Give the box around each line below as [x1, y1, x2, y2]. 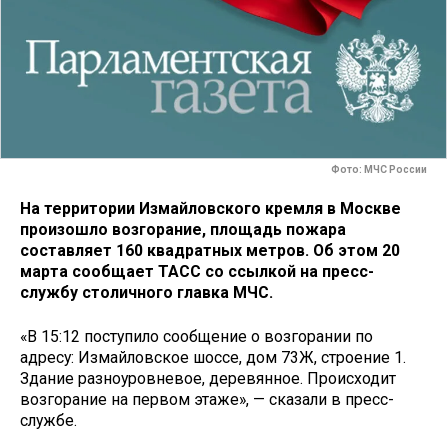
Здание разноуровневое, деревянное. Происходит [20, 369, 396, 389]
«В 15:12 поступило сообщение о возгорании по [20, 327, 373, 347]
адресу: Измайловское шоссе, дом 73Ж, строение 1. [20, 348, 406, 368]
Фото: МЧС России [331, 164, 427, 176]
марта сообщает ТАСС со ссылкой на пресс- [20, 261, 374, 281]
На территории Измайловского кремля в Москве [20, 198, 401, 218]
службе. [20, 411, 77, 431]
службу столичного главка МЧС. [20, 282, 273, 302]
